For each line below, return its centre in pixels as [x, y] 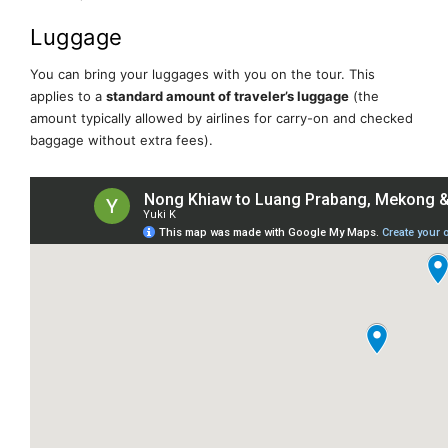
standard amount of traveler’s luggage [227, 96]
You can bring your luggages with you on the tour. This [202, 74]
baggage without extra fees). [121, 140]
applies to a [68, 96]
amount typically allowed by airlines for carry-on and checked [221, 118]
